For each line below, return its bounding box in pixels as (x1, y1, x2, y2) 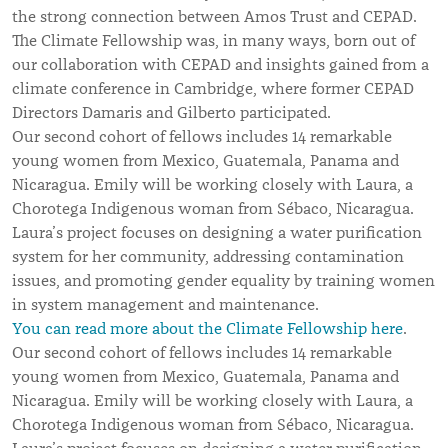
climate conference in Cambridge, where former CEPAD (12, 78, 414, 99)
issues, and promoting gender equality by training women (12, 270, 435, 291)
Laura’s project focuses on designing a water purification (12, 222, 422, 243)
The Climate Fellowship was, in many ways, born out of (12, 30, 415, 51)
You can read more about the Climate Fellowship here (12, 318, 403, 339)
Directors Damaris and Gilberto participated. (12, 102, 331, 123)
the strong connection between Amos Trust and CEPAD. (12, 6, 417, 27)
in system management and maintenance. (12, 294, 319, 315)
